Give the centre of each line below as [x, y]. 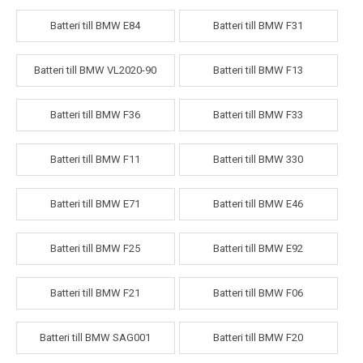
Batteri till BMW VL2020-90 [96, 70]
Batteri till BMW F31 [258, 26]
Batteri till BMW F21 [96, 293]
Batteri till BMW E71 [96, 204]
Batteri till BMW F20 [258, 338]
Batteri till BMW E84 [96, 26]
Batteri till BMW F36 [96, 115]
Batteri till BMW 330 [258, 160]
